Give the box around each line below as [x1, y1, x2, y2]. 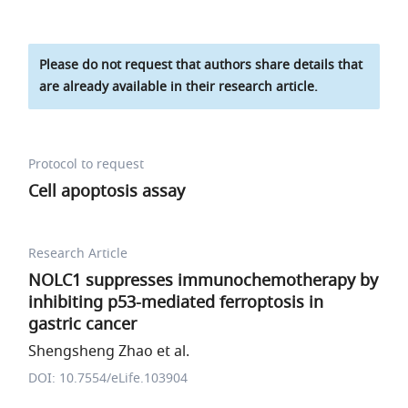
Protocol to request [28, 155, 145, 174]
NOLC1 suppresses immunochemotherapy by [28, 269, 379, 292]
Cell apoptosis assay [28, 179, 186, 203]
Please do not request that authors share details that [39, 56, 363, 75]
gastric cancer [28, 312, 138, 336]
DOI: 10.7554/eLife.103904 [28, 369, 189, 388]
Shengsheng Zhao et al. [28, 341, 190, 362]
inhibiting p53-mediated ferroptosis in [28, 291, 324, 314]
